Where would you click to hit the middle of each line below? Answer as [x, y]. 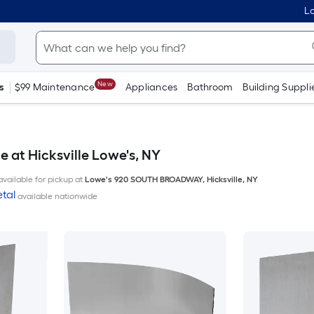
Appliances [151, 87]
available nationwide [56, 196]
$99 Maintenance [55, 87]
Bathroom [210, 87]
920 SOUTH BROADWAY [158, 179]
